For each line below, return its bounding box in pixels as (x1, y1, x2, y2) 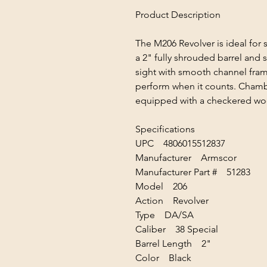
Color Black (135, 252, 203, 263)
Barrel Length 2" (135, 238, 211, 249)
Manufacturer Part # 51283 (135, 166, 262, 178)
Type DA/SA (135, 209, 194, 221)
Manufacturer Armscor (135, 152, 237, 163)
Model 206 (135, 181, 187, 192)
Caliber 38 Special (135, 223, 230, 235)
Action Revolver (135, 195, 221, 206)
